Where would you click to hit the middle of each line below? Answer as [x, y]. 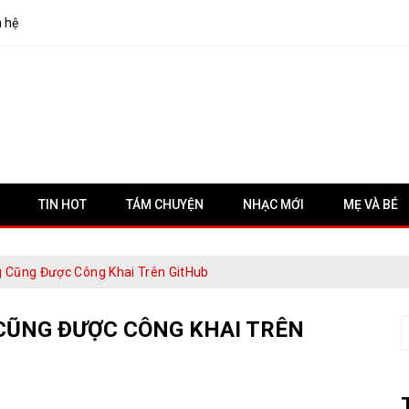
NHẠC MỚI [273, 204]
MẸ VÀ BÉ [371, 204]
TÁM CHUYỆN [165, 204]
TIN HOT [63, 204]
